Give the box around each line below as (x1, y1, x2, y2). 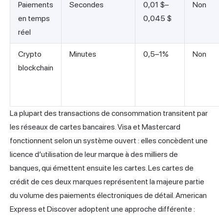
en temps (18, 13, 50, 23)
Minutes (69, 49, 96, 59)
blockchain (18, 63, 53, 72)
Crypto (18, 49, 42, 59)
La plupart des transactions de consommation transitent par (10, 108, 208, 118)
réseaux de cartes (21, 122, 81, 131)
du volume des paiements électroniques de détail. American (10, 190, 207, 200)
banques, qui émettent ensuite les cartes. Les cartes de (10, 163, 194, 173)
